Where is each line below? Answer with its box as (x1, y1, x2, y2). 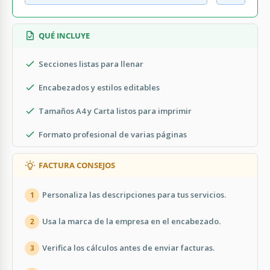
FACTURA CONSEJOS (39, 159, 115, 171)
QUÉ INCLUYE (39, 30, 90, 41)
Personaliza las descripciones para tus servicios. (42, 189, 226, 201)
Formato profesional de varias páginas (39, 128, 187, 140)
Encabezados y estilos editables (39, 81, 160, 93)
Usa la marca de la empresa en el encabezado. (42, 216, 221, 227)
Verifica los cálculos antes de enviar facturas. (42, 242, 215, 254)
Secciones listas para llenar (39, 58, 143, 69)
